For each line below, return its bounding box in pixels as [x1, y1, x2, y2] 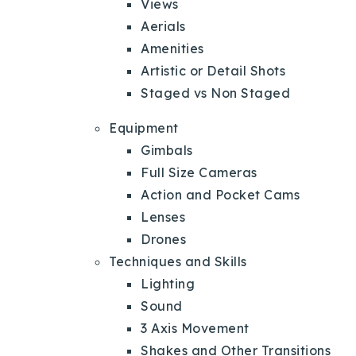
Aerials [141, 17, 186, 34]
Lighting [141, 275, 195, 292]
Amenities [141, 40, 204, 56]
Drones [141, 230, 186, 247]
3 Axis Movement [141, 319, 250, 336]
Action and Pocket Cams [141, 186, 300, 203]
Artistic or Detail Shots [141, 62, 285, 79]
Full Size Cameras [141, 164, 257, 180]
